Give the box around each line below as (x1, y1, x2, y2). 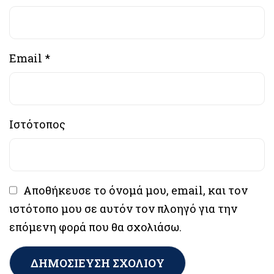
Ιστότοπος (9, 117, 65, 131)
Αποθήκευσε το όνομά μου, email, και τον (23, 183, 248, 198)
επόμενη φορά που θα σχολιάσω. (9, 220, 182, 234)
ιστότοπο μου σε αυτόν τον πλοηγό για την (9, 201, 237, 216)
